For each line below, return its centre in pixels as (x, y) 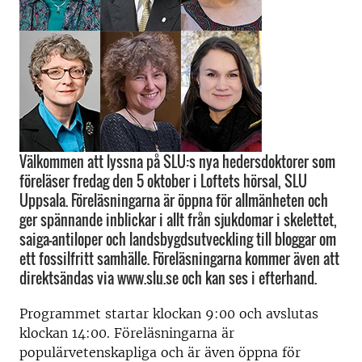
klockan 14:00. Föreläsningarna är (127, 333)
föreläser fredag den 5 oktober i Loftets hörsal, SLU (163, 181)
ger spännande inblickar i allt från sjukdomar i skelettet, (178, 220)
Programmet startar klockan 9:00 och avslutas (169, 314)
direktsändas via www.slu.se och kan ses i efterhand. (168, 278)
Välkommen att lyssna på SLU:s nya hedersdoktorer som (177, 162)
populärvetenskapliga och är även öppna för (160, 352)
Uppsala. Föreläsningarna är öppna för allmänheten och (174, 200)
